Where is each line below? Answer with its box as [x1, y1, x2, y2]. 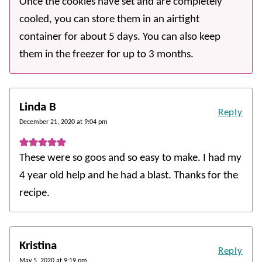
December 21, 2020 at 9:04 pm [19, 118, 108, 126]
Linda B [19, 101, 56, 113]
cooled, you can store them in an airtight [19, 13, 199, 25]
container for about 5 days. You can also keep [19, 31, 220, 43]
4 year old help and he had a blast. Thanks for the [19, 170, 238, 181]
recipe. [19, 187, 50, 199]
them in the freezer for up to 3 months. [19, 49, 194, 60]
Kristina [19, 239, 57, 252]
